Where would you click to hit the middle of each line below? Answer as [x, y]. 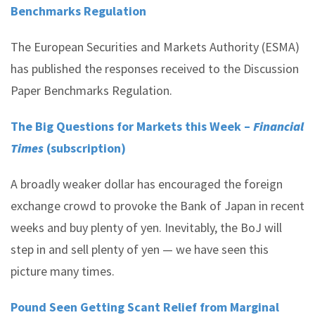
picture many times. [63, 271]
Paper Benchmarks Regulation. [91, 90]
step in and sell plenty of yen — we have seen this [140, 249]
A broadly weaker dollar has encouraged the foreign [147, 184]
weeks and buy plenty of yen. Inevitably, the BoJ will [146, 227]
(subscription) [85, 148]
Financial [278, 126]
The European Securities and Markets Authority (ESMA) [155, 47]
